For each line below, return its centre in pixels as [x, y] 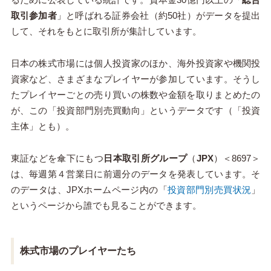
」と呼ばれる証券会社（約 [112, 15]
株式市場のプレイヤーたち [78, 250]
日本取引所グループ [145, 158]
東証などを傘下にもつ [57, 158]
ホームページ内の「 [125, 189]
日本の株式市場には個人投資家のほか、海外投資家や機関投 [135, 63]
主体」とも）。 [42, 126]
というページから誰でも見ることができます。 [106, 205]
